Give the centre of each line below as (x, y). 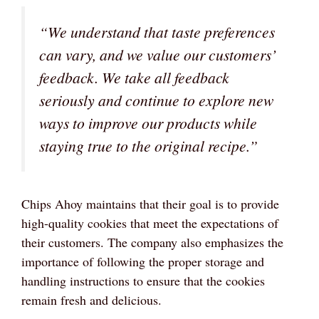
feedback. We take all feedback (134, 77)
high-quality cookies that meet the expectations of (150, 223)
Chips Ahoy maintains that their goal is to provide (150, 204)
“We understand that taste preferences (157, 31)
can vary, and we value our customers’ (158, 54)
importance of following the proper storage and (143, 262)
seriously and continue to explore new (156, 100)
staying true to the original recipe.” (148, 145)
